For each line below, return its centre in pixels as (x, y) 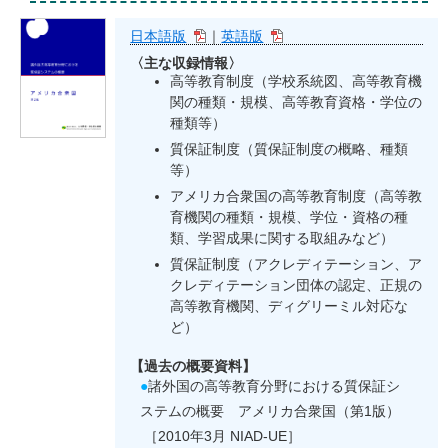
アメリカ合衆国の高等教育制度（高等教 (296, 196)
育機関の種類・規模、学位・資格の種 (289, 217)
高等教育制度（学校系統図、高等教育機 (296, 81)
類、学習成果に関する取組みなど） (282, 238)
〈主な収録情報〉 (186, 63)
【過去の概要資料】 (193, 366)
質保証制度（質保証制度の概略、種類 (289, 149)
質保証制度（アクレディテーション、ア (296, 264)
